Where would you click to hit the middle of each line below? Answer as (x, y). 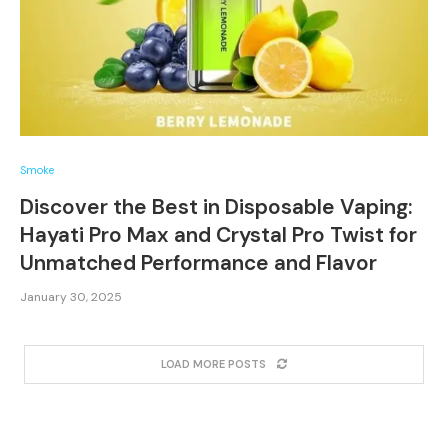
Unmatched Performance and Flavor (198, 263)
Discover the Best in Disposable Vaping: (216, 207)
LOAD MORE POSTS (213, 364)
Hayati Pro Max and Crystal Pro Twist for (218, 235)
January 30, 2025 (71, 297)
